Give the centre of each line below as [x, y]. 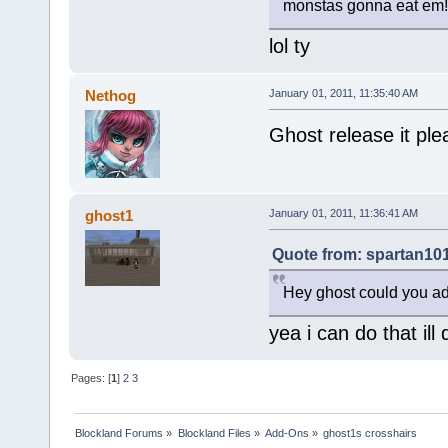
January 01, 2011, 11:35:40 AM [343, 93]
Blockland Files [214, 433]
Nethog [111, 96]
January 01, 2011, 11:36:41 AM [343, 213]
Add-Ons [286, 433]
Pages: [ [91, 378]
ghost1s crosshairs [370, 433]
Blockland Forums [119, 433]
